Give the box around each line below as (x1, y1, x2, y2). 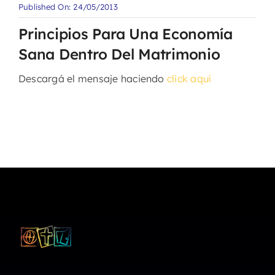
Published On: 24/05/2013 (18, 2, 118, 12)
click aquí (166, 72, 212, 85)
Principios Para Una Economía (18, 25, 233, 43)
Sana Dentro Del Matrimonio (18, 45, 220, 63)
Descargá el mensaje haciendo (18, 72, 167, 85)
